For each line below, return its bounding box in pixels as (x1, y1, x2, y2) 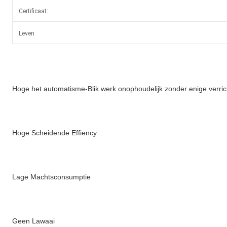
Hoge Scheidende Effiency (12, 129, 97, 137)
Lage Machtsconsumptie (12, 173, 91, 181)
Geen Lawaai (12, 217, 55, 225)
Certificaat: (19, 8, 48, 15)
